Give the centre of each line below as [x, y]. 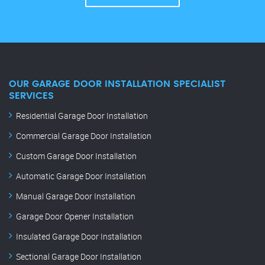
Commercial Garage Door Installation [84, 136]
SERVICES [31, 96]
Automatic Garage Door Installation [81, 176]
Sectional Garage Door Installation [79, 257]
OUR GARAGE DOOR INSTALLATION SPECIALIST [117, 84]
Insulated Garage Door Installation [79, 237]
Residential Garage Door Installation [82, 116]
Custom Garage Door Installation [76, 156]
